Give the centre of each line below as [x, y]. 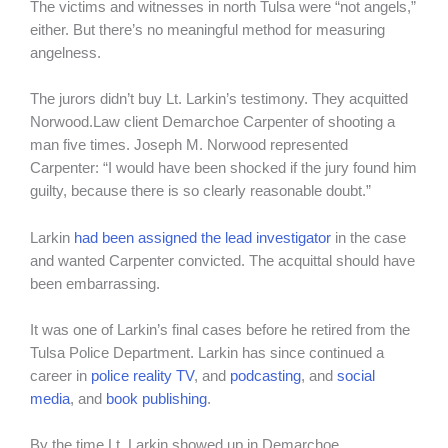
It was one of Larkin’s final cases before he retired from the [220, 330]
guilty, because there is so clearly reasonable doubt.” [200, 191]
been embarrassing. [97, 283]
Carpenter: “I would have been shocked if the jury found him [223, 168]
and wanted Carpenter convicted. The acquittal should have [222, 260]
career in [60, 376]
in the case [368, 237]
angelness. [67, 53]
